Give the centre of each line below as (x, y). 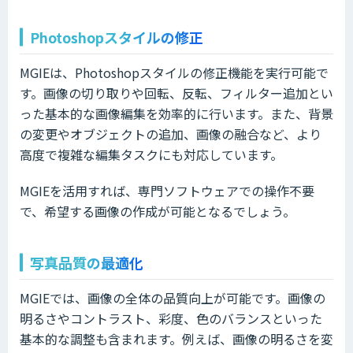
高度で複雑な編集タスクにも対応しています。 (151, 154)
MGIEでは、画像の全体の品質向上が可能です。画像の (173, 297)
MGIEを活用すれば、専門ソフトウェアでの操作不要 (167, 190)
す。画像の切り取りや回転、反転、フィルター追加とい (176, 93)
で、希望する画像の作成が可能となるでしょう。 (158, 211)
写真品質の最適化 (87, 262)
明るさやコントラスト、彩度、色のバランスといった (171, 318)
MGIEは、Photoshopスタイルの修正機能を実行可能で (174, 72)
